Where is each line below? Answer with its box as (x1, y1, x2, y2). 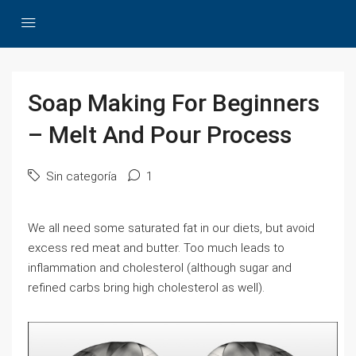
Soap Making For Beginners (28, 89, 319, 117)
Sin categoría (43, 169, 117, 184)
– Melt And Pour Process (28, 121, 292, 149)
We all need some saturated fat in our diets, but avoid (28, 221, 315, 235)
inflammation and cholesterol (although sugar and (28, 261, 292, 275)
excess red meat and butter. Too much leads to (28, 241, 284, 255)
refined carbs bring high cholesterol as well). (28, 281, 265, 295)
